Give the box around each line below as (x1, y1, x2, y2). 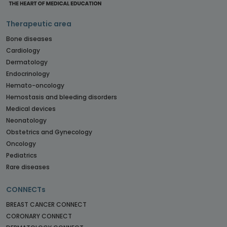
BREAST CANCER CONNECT (6, 200, 87, 209)
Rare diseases (6, 162, 50, 171)
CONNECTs (6, 184, 46, 195)
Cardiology (6, 46, 40, 55)
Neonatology (6, 116, 47, 125)
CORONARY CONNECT (6, 211, 72, 220)
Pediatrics (6, 150, 37, 160)
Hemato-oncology (6, 81, 64, 90)
